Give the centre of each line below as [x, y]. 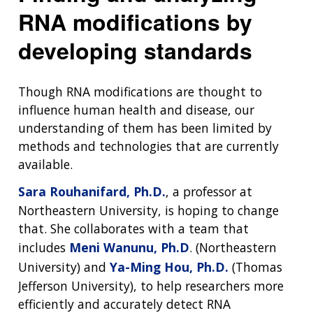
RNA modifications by [135, 21]
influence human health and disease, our [136, 109]
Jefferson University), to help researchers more [151, 286]
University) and [64, 267]
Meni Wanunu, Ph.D [129, 248]
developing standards [135, 50]
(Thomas [255, 267]
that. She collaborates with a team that [133, 229]
